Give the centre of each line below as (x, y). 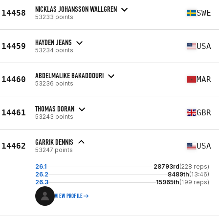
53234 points (54, 50)
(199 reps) (194, 182)
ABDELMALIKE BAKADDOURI (69, 75)
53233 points (54, 17)
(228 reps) (194, 166)
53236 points (54, 83)
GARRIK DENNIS (54, 142)
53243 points (54, 116)
